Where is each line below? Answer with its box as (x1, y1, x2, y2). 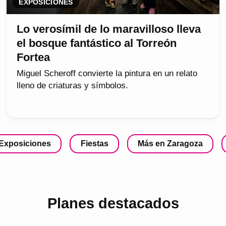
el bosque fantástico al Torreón (17, 36, 177, 49)
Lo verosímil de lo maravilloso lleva (17, 22, 201, 35)
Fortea (17, 50, 50, 64)
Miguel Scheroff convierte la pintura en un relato (17, 68, 198, 78)
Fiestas (80, 139, 108, 148)
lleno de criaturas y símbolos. (17, 80, 129, 90)
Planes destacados (47, 195, 179, 212)
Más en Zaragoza (137, 139, 203, 148)
